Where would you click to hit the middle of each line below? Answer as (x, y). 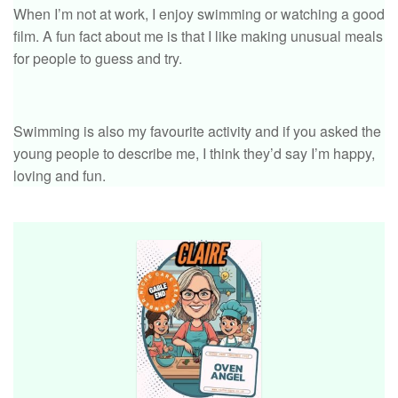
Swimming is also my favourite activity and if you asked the (197, 131)
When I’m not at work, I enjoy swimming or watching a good (199, 13)
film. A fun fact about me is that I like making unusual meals (198, 36)
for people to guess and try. (98, 58)
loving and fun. (60, 175)
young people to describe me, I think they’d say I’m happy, (194, 153)
